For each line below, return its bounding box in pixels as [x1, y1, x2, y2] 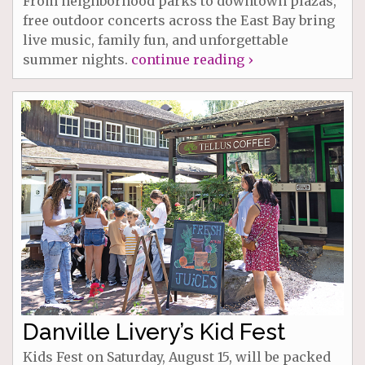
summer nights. [23, 51, 131, 68]
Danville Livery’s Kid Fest [23, 319, 285, 346]
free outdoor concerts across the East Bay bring [23, 12, 335, 29]
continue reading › [131, 51, 253, 68]
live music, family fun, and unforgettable [23, 32, 288, 49]
